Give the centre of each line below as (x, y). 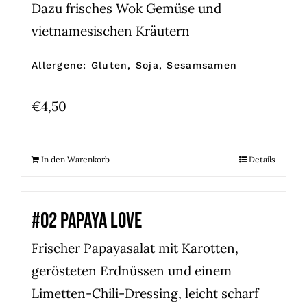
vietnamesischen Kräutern (111, 31)
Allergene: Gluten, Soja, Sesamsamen (135, 65)
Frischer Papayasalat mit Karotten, (135, 248)
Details (262, 160)
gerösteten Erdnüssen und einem (132, 271)
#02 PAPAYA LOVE (87, 221)
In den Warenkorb (75, 160)
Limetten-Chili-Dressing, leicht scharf (145, 294)
